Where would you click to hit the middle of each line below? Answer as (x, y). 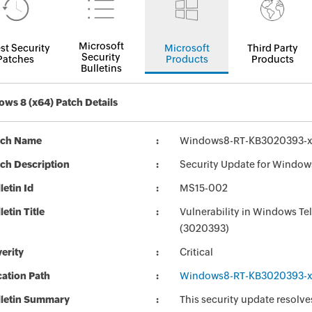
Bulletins (101, 68)
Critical (196, 252)
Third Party (272, 48)
